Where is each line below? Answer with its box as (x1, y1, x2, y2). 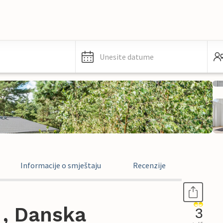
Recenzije (133, 160, 166, 170)
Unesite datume (100, 52, 154, 62)
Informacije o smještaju (20, 160, 101, 170)
